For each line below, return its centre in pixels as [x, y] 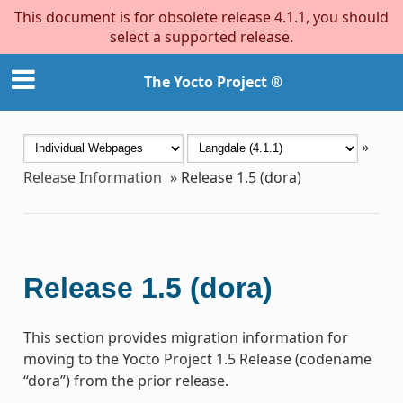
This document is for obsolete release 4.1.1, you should [201, 17]
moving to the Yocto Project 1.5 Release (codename [197, 358]
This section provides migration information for [185, 337]
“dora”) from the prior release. [125, 380]
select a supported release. [201, 37]
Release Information [92, 177]
